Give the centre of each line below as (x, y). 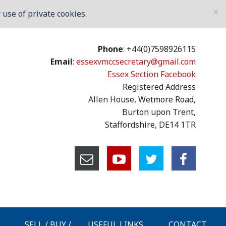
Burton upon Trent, (159, 112)
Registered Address (159, 87)
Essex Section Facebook (151, 74)
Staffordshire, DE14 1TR (150, 125)
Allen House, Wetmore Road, (142, 99)
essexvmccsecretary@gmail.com (136, 62)
